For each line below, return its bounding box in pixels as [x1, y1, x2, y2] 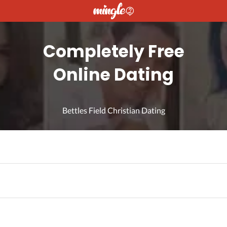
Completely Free [43, 40, 184, 64]
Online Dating [53, 63, 174, 87]
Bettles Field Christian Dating [62, 105, 165, 116]
